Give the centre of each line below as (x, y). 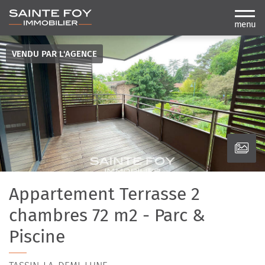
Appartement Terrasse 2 (104, 194)
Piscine (37, 237)
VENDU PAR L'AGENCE (54, 54)
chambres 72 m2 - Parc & (107, 215)
